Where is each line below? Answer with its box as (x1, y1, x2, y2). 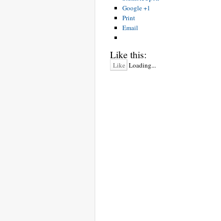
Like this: (110, 47, 147, 61)
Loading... (129, 60, 156, 70)
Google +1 (122, 3, 150, 12)
